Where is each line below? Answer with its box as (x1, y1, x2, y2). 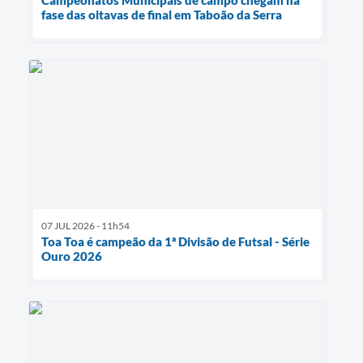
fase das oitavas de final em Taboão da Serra (41, 6, 282, 22)
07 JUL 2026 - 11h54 (41, 219, 130, 232)
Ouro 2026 (41, 248, 102, 263)
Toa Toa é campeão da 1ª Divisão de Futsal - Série (41, 233, 310, 249)
